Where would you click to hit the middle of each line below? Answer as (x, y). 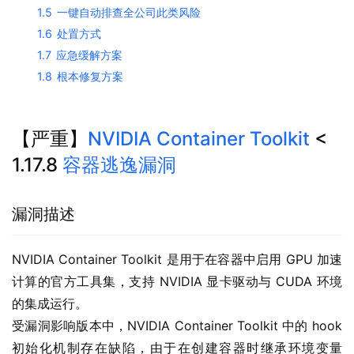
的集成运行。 (50, 304)
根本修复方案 (90, 77)
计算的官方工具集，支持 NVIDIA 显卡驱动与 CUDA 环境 (177, 282)
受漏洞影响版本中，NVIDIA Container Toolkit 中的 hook (177, 326)
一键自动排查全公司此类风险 (129, 13)
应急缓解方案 (89, 55)
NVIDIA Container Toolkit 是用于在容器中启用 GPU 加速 (177, 260)
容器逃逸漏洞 (119, 165)
